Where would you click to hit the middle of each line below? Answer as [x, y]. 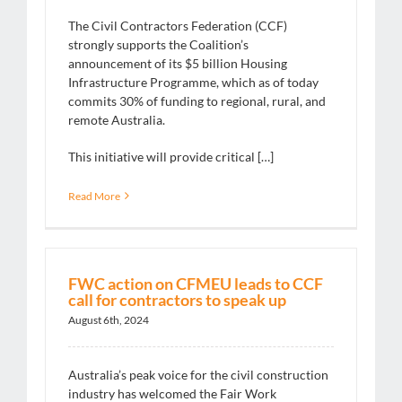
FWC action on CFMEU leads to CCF [196, 283]
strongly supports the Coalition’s [158, 44]
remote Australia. [117, 119]
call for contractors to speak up [177, 299]
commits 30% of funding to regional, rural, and [197, 100]
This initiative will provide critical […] [171, 156]
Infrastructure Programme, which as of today [193, 82]
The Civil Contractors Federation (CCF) [178, 25]
